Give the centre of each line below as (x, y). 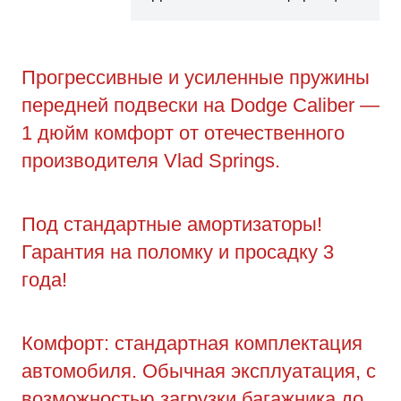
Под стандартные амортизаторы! (172, 224)
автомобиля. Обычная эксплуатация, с (199, 371)
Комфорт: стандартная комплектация (192, 343)
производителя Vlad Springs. (151, 160)
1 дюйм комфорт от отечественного (183, 132)
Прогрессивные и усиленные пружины (196, 77)
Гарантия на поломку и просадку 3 (178, 252)
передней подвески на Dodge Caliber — (200, 105)
